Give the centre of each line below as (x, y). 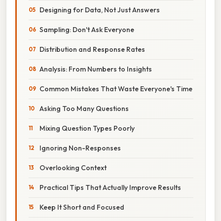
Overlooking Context (73, 167)
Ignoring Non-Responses (80, 148)
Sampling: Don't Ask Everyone (87, 29)
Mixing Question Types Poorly (87, 128)
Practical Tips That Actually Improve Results (110, 187)
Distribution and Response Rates (92, 49)
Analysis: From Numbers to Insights (96, 69)
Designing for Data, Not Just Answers (100, 10)
